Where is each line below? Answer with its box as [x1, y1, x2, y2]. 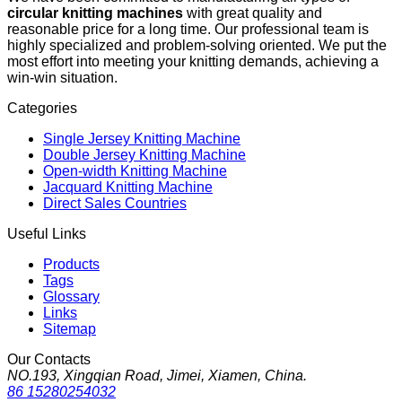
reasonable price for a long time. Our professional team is [7, 21, 369, 37]
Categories [7, 100, 77, 116]
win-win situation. [7, 69, 118, 85]
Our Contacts [7, 351, 91, 367]
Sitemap [43, 320, 96, 336]
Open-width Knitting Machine [43, 162, 227, 179]
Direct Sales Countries [43, 195, 187, 211]
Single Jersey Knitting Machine [43, 130, 240, 146]
